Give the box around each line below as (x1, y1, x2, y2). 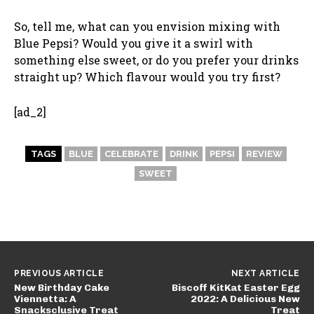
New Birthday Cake (14, 282, 109, 294)
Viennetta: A (14, 293, 76, 306)
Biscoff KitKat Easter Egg (171, 282, 300, 294)
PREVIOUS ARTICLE (14, 268, 104, 279)
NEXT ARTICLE (231, 268, 300, 279)
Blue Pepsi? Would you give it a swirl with (14, 36, 253, 51)
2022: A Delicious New (190, 293, 300, 306)
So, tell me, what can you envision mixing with (14, 19, 280, 34)
